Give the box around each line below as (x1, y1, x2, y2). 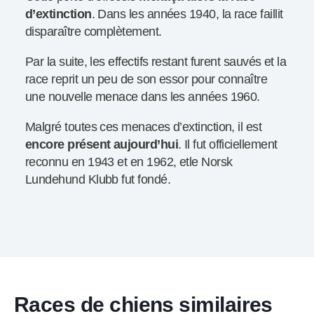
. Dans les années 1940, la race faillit (91, 7, 283, 22)
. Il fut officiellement (177, 137, 278, 152)
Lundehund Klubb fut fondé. (25, 172, 170, 187)
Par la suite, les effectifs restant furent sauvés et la (25, 55, 287, 69)
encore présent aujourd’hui (25, 137, 178, 152)
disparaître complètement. (25, 25, 162, 39)
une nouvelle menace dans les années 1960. (25, 90, 260, 104)
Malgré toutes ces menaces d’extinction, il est (25, 120, 262, 135)
